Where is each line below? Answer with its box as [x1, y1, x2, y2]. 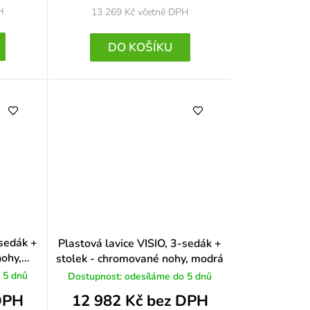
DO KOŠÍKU [107, 39, 172, 55]
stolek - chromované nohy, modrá [56, 250, 224, 266]
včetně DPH [137, 6, 189, 19]
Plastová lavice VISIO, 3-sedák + [58, 235, 222, 251]
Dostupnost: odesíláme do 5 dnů [68, 269, 212, 283]
